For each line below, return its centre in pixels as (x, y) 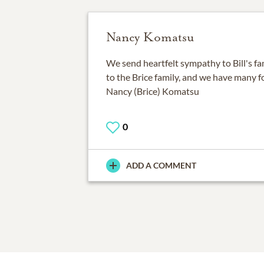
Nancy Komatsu (150, 37)
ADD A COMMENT (161, 166)
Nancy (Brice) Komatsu (152, 91)
